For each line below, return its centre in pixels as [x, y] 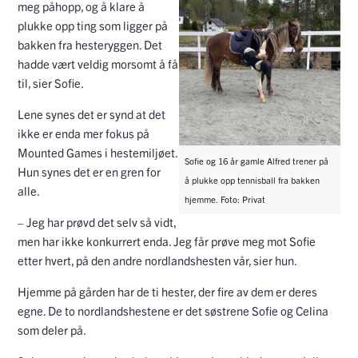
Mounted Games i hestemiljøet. [97, 153]
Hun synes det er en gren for [89, 172]
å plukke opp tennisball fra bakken [252, 180]
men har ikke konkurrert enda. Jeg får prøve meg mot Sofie [167, 241]
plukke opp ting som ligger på [93, 26]
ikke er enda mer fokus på [84, 133]
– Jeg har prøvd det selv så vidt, [97, 222]
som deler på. [52, 330]
